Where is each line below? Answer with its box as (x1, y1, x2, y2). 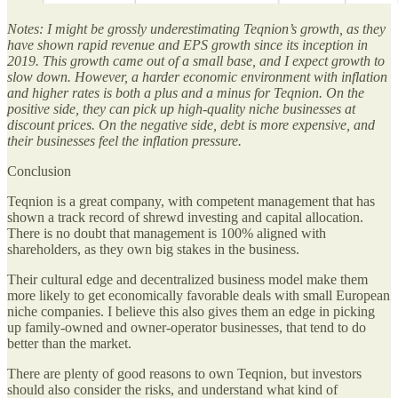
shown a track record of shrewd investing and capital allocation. (7, 210, 363, 226)
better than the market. (7, 336, 131, 352)
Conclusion (7, 163, 71, 179)
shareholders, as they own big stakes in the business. (7, 242, 299, 258)
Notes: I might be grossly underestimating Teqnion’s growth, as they (7, 21, 386, 37)
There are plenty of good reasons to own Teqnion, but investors (7, 366, 362, 382)
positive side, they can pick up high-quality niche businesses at (7, 101, 355, 117)
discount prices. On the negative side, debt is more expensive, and (7, 117, 375, 133)
